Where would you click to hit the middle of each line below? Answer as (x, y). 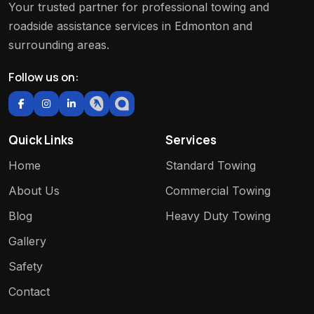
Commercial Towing (218, 191)
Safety (26, 267)
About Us (34, 191)
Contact (29, 292)
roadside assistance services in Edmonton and (130, 26)
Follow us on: (44, 77)
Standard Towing (211, 166)
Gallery (27, 241)
